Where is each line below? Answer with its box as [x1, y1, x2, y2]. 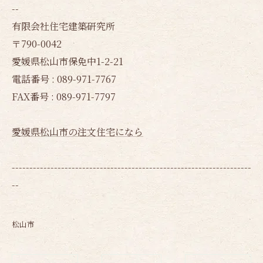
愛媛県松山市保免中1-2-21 [12, 54, 123, 68]
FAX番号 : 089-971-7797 [12, 89, 116, 103]
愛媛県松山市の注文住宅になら [12, 124, 143, 139]
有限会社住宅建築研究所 [12, 19, 115, 33]
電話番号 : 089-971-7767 [12, 72, 116, 86]
